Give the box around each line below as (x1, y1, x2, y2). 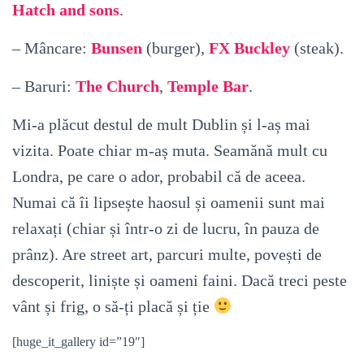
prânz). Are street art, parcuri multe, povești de (12, 245, 322, 263)
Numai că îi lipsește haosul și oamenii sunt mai (12, 193, 325, 211)
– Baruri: (12, 76, 76, 95)
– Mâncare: (12, 38, 91, 57)
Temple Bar (167, 76, 249, 95)
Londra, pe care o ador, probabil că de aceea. (12, 167, 305, 185)
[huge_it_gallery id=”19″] (12, 334, 145, 349)
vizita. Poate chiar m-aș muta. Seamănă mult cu (12, 141, 327, 159)
